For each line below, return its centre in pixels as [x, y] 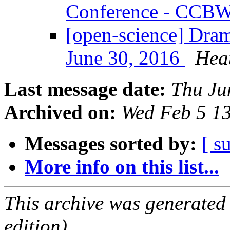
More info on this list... [122, 167]
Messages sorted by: [111, 144]
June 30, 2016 [125, 58]
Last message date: [85, 89]
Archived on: [60, 112]
